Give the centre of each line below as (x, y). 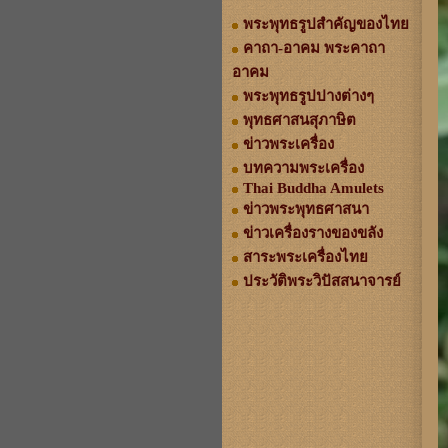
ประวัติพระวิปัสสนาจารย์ (322, 281)
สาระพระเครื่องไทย (305, 257)
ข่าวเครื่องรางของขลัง (313, 233)
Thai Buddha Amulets (313, 188)
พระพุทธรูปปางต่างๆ (308, 96)
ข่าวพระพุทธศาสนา (306, 209)
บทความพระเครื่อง (303, 168)
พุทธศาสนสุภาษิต (299, 120)
